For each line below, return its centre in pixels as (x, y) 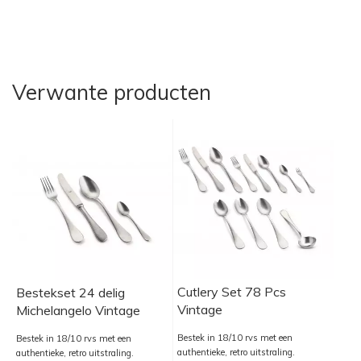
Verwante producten (112, 92)
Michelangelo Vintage (78, 310)
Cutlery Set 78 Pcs (232, 292)
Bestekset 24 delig (71, 293)
